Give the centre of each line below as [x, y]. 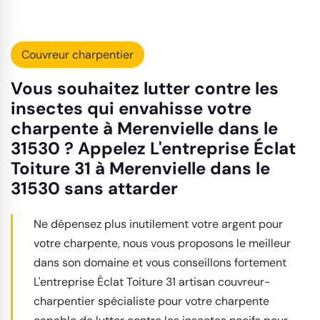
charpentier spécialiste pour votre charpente [151, 301]
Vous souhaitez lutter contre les [145, 88]
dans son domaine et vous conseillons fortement [160, 262]
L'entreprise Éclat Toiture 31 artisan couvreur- [152, 281]
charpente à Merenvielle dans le [144, 128]
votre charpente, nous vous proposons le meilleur [162, 243]
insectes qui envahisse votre [131, 108]
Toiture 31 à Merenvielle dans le [140, 168]
